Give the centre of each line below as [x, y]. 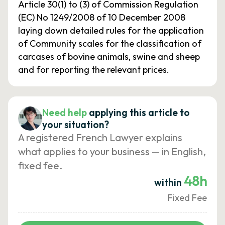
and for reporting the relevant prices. [94, 70]
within [169, 182]
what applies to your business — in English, [112, 151]
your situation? [76, 125]
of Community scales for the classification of [110, 43]
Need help [65, 113]
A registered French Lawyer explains [100, 137]
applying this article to [139, 113]
